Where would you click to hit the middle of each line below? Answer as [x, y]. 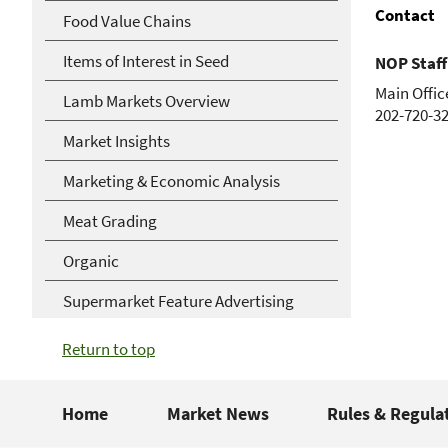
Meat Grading [110, 220]
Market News [217, 413]
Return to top [108, 349]
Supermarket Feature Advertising [178, 300]
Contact [404, 15]
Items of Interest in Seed [146, 60]
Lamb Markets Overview [146, 100]
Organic [91, 260]
